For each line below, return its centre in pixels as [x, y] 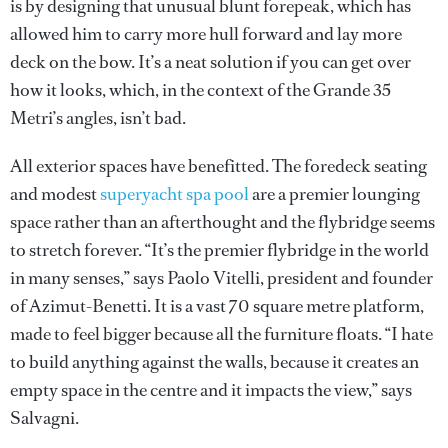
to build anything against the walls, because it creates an [214, 361]
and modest [55, 193]
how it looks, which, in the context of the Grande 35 [200, 89]
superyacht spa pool [174, 193]
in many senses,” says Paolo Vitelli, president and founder [221, 277]
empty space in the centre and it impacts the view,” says [211, 389]
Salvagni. [44, 417]
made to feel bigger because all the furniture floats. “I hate [221, 333]
